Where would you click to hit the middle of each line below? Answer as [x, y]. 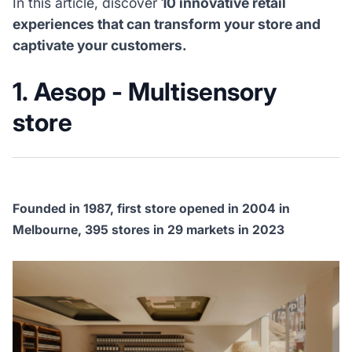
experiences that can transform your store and [166, 24]
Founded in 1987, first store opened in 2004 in [151, 209]
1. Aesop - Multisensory [144, 92]
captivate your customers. [99, 46]
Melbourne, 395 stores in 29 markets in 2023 [148, 230]
